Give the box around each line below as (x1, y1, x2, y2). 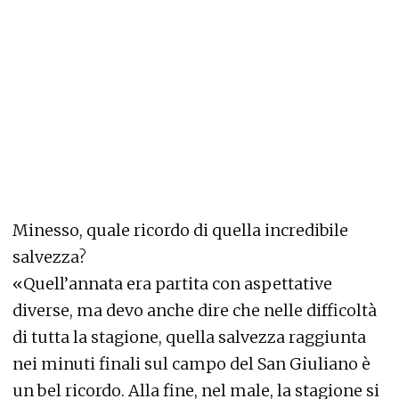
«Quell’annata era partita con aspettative (12, 273, 332, 294)
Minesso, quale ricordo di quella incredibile (12, 220, 348, 240)
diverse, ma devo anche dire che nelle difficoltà (12, 300, 377, 321)
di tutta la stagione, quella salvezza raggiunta (12, 327, 366, 347)
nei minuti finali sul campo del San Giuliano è (12, 354, 370, 374)
